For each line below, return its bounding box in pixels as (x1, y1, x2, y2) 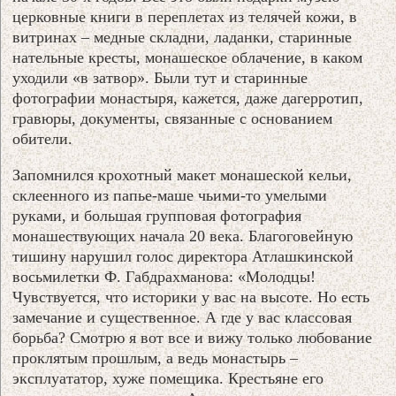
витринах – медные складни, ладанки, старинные (12, 27, 353, 46)
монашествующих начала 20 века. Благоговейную (12, 226, 354, 245)
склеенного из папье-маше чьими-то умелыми (12, 186, 328, 204)
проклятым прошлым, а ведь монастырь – (12, 348, 299, 367)
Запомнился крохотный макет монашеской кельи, (12, 165, 353, 184)
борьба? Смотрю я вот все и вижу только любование (12, 328, 373, 346)
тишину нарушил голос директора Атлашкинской (12, 247, 354, 265)
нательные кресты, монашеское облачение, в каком (12, 48, 363, 66)
